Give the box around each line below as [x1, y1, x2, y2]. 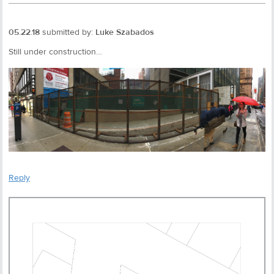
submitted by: [42, 26, 93, 38]
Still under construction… [9, 46, 102, 57]
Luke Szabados [95, 26, 154, 38]
